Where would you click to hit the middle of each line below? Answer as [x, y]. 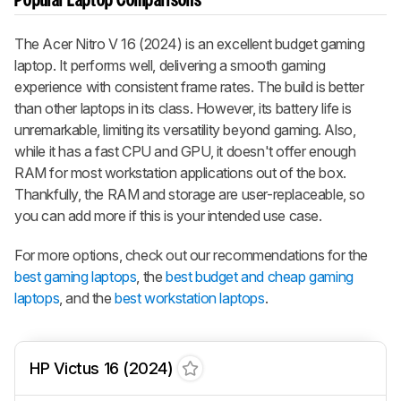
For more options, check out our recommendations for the [192, 256]
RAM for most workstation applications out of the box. [180, 173]
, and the [87, 299]
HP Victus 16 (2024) [102, 369]
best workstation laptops [190, 299]
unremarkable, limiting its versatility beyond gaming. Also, [185, 130]
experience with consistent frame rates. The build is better [189, 87]
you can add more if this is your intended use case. [168, 216]
